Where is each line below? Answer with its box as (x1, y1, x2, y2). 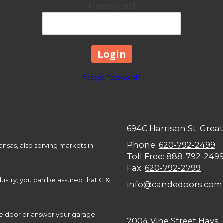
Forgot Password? (82, 73, 141, 81)
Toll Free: (127, 151, 166, 161)
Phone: (127, 139, 159, 150)
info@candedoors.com (127, 179, 222, 189)
